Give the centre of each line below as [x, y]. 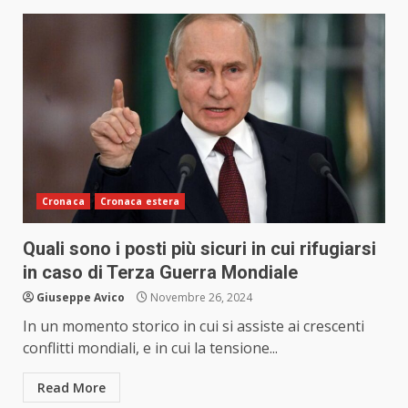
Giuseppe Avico [81, 298]
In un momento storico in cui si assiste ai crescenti [194, 326]
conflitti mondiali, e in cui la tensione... [150, 348]
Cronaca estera [140, 202]
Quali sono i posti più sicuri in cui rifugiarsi [199, 249]
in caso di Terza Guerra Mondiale [160, 273]
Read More [71, 388]
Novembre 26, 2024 [200, 298]
